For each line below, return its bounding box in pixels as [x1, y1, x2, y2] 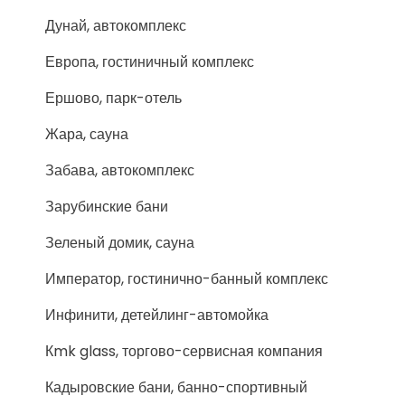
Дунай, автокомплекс [45, 15, 186, 36]
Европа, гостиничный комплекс [45, 52, 254, 72]
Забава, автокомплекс [45, 160, 194, 181]
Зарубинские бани [45, 196, 168, 217]
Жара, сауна [45, 124, 128, 145]
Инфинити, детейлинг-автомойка [45, 305, 268, 325]
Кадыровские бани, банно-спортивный [45, 377, 307, 398]
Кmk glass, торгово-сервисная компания [45, 341, 323, 362]
